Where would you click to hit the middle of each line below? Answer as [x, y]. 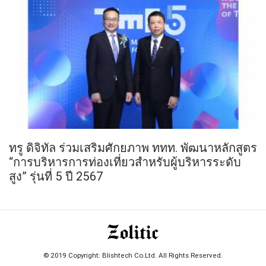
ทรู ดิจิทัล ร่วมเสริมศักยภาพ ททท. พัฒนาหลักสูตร [133, 147]
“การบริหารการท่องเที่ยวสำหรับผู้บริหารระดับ [125, 161]
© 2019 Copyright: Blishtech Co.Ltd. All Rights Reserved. [133, 255]
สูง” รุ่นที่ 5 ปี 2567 [56, 176]
